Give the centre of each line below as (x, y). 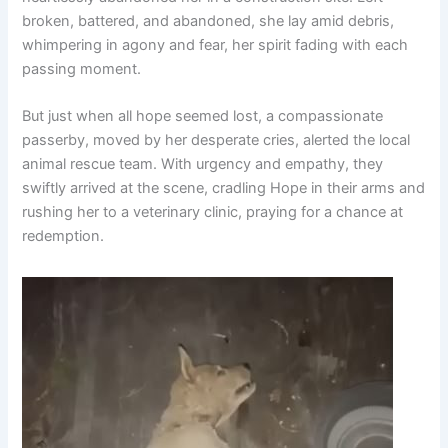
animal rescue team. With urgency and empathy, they (203, 164)
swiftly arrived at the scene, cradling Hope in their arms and (224, 188)
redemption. (63, 236)
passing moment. (82, 68)
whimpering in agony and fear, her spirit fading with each (215, 44)
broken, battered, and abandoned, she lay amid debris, (208, 20)
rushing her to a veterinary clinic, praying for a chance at (213, 212)
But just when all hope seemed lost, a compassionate (203, 116)
